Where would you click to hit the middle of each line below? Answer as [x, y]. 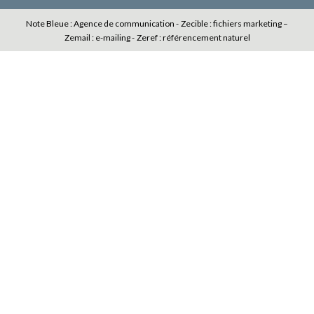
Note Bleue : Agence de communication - [102, 24]
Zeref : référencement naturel [193, 38]
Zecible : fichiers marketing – [234, 24]
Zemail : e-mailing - [99, 38]
